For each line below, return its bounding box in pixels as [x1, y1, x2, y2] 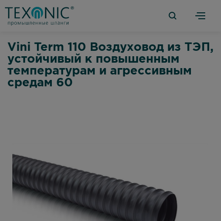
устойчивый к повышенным [7, 54, 180, 65]
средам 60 [7, 77, 73, 88]
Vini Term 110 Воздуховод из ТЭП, [7, 42, 214, 53]
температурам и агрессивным [7, 66, 192, 76]
